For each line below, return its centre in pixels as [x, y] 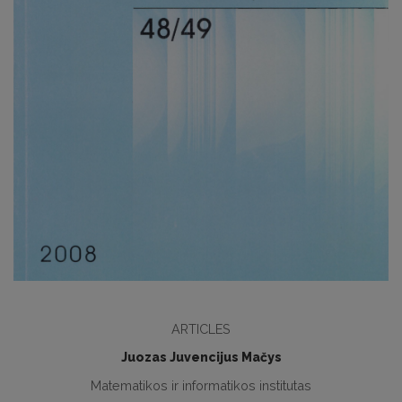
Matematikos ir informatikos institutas [201, 386]
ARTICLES [201, 329]
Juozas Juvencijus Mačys [201, 358]
